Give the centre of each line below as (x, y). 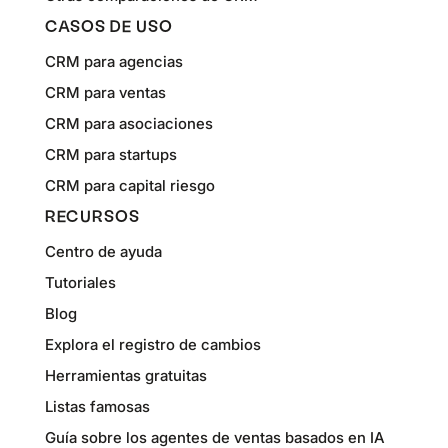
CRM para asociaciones (128, 123)
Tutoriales (80, 282)
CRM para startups (110, 154)
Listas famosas (97, 406)
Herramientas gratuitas (125, 375)
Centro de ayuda (103, 251)
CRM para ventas (105, 92)
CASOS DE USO (108, 27)
